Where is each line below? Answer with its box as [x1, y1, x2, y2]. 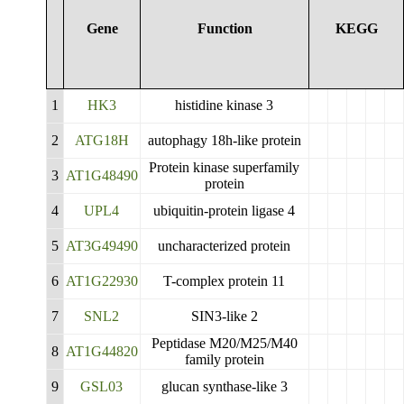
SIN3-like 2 [190, 308, 258, 324]
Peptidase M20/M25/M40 [151, 335, 298, 351]
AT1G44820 [65, 344, 138, 359]
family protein [184, 352, 264, 367]
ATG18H [74, 133, 129, 148]
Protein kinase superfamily [149, 160, 300, 175]
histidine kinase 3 [175, 97, 274, 113]
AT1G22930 [65, 273, 138, 289]
